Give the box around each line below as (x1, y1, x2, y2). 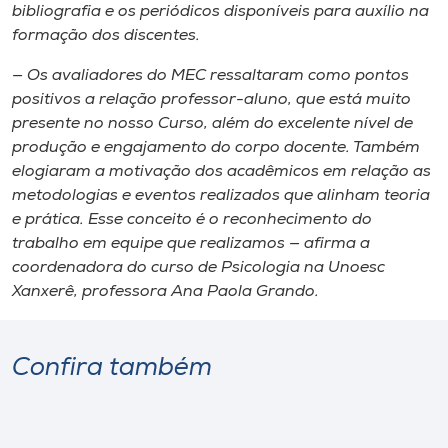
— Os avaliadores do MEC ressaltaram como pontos (12, 67, 409, 84)
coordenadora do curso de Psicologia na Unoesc (12, 259, 385, 276)
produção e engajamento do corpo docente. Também (12, 139, 420, 156)
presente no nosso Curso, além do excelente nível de (12, 115, 413, 132)
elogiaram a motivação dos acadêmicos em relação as (12, 163, 431, 180)
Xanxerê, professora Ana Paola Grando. (12, 283, 319, 300)
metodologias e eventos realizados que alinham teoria (12, 187, 430, 204)
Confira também (12, 355, 212, 381)
